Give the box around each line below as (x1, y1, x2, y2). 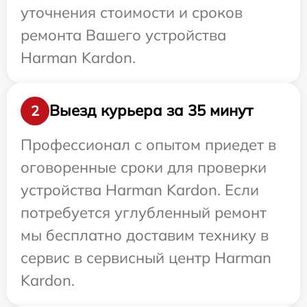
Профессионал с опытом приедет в (21, 134, 276, 154)
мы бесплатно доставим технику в (21, 225, 269, 245)
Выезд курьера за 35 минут (49, 101, 253, 121)
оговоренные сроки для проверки (21, 157, 267, 177)
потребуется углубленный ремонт (21, 202, 267, 222)
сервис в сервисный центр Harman (21, 247, 271, 267)
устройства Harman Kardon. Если (21, 180, 259, 199)
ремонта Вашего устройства (21, 25, 226, 45)
